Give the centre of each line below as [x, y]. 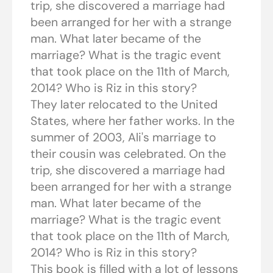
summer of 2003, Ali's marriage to [123, 138]
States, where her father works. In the [133, 121]
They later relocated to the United [124, 105]
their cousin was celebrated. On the [128, 154]
